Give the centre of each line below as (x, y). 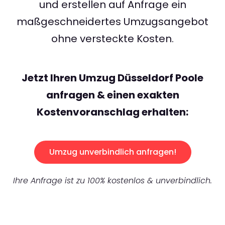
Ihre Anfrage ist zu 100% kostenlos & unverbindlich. (113, 181)
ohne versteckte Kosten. (113, 39)
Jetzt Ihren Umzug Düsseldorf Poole (113, 78)
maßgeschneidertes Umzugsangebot (113, 22)
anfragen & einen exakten (113, 95)
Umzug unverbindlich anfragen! (113, 152)
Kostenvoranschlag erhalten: (113, 112)
